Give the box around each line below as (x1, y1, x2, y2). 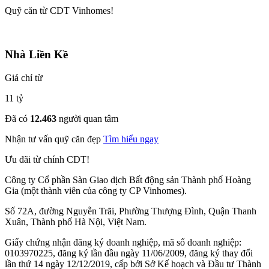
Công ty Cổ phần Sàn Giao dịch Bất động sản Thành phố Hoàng (5, 174, 251, 185)
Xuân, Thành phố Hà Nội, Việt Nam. (5, 216, 147, 227)
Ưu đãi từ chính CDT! (5, 154, 89, 165)
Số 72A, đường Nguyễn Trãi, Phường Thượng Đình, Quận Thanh (5, 205, 256, 216)
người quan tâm (56, 113, 118, 124)
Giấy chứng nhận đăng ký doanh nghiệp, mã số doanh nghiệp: (5, 237, 241, 247)
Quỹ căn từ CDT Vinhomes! (5, 5, 113, 16)
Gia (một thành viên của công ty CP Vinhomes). (5, 185, 187, 196)
